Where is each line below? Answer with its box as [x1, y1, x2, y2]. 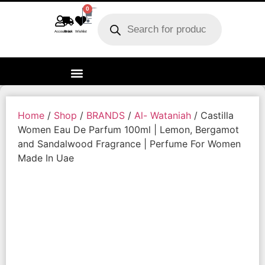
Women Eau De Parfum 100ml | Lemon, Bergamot [18, 123, 239, 135]
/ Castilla [191, 109, 234, 121]
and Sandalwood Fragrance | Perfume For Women [18, 137, 241, 150]
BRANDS [86, 109, 125, 121]
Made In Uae [18, 151, 74, 164]
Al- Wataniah [134, 109, 191, 121]
